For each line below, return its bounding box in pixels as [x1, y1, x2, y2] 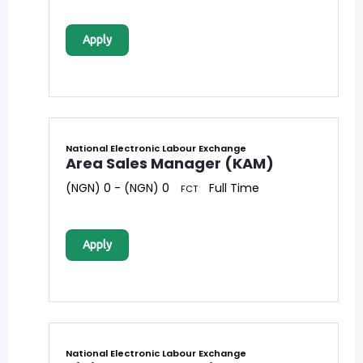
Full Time [209, 180, 259, 197]
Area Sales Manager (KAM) [66, 153, 274, 174]
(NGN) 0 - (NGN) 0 [66, 180, 169, 197]
